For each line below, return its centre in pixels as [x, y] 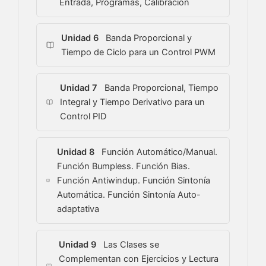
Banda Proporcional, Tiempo [160, 88]
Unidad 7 [78, 88]
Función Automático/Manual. [159, 152]
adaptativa [78, 209]
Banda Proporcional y [148, 38]
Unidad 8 [76, 152]
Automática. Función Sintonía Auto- [129, 195]
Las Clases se [130, 245]
